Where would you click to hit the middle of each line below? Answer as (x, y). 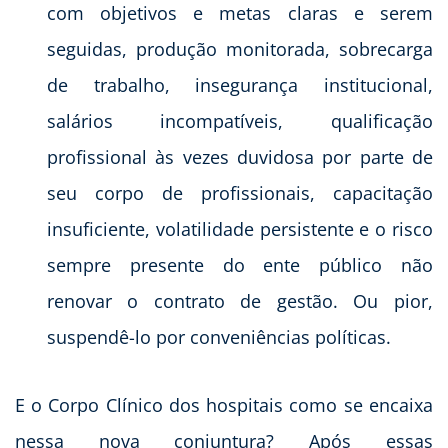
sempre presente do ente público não (240, 264)
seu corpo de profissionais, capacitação (240, 192)
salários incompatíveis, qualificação (240, 120)
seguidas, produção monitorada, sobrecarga (240, 48)
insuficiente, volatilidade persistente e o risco (240, 228)
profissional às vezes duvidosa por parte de (240, 156)
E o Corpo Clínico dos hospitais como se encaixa (224, 404)
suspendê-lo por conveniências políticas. (219, 336)
